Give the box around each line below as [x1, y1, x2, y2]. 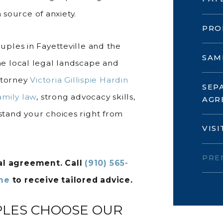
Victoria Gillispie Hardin [30, 75, 128, 85]
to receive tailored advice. [9, 175, 133, 185]
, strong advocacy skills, [36, 92, 135, 102]
